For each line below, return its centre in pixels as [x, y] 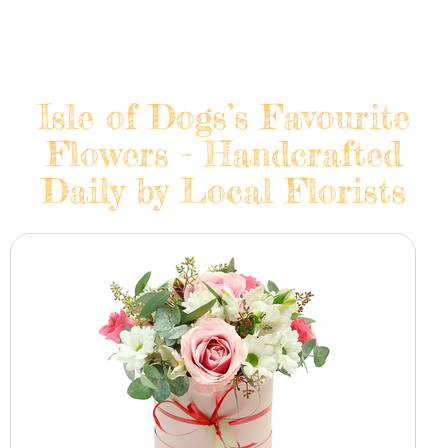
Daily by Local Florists [224, 191]
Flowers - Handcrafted [224, 154]
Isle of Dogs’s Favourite [224, 117]
